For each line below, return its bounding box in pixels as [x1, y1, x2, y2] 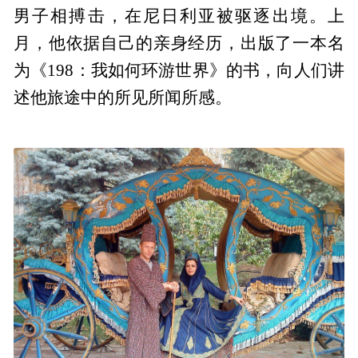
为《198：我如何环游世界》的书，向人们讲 [14, 62, 344, 80]
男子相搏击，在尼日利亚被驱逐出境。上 [14, 7, 344, 26]
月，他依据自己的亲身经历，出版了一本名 [14, 34, 344, 53]
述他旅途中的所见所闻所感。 [14, 89, 233, 107]
